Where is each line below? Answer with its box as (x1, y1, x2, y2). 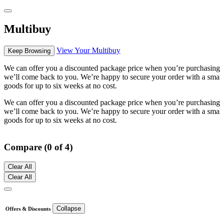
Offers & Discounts (5, 206, 51, 212)
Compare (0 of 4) (4, 141, 73, 152)
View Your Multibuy (56, 46, 120, 55)
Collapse (56, 205, 81, 213)
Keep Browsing (8, 47, 51, 55)
